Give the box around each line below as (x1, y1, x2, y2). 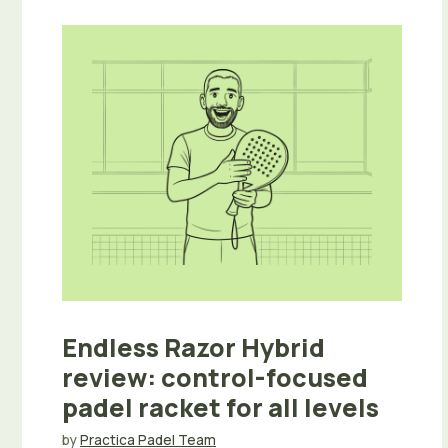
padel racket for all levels (62, 389, 379, 425)
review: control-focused (62, 359, 368, 395)
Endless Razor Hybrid (62, 329, 325, 365)
